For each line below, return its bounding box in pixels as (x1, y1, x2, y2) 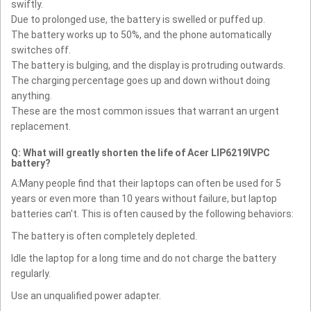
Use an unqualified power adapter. (11, 290, 161, 302)
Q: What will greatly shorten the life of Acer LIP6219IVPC (11, 147, 270, 159)
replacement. (11, 121, 71, 133)
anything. (11, 90, 52, 102)
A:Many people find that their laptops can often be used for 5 (11, 178, 281, 190)
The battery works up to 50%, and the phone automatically (11, 29, 271, 41)
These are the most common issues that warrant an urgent (11, 106, 279, 117)
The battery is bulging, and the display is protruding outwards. (11, 60, 285, 72)
